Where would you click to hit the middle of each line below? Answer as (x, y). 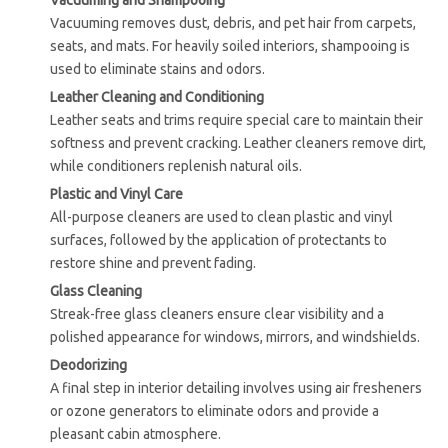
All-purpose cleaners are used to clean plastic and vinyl (221, 217)
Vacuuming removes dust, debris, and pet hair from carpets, (233, 23)
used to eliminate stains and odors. (157, 69)
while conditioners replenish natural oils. (176, 166)
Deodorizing (88, 365)
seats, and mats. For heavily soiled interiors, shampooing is (230, 46)
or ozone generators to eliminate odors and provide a (214, 411)
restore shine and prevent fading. (153, 263)
